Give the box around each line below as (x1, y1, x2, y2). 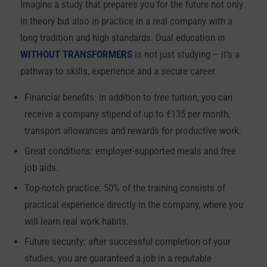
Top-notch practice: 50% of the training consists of (24, 182, 225, 194)
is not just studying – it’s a (134, 48, 240, 60)
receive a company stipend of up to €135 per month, (24, 108, 230, 120)
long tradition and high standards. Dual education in (20, 32, 225, 44)
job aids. (24, 162, 58, 174)
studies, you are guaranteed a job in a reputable (24, 253, 212, 265)
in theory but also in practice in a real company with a (20, 15, 232, 27)
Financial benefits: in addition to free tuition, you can (24, 92, 232, 104)
